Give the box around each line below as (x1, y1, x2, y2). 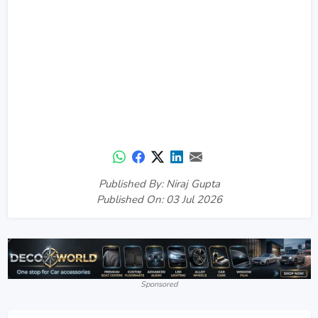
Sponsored (141, 279, 177, 290)
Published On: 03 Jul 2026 (96, 192, 222, 207)
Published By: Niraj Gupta (98, 176, 220, 191)
